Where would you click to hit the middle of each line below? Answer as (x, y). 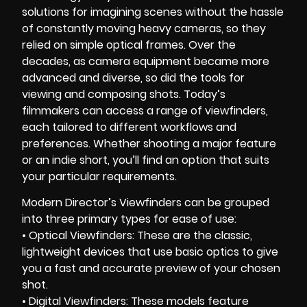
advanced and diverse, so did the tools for (133, 77)
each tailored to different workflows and (129, 127)
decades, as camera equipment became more (146, 61)
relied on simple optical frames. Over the (129, 45)
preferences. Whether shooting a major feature (149, 143)
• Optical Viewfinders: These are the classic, (137, 236)
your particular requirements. (99, 176)
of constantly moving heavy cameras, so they (144, 28)
